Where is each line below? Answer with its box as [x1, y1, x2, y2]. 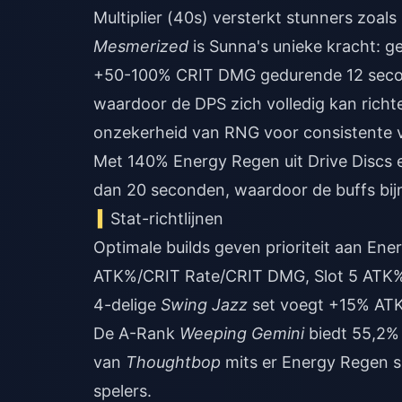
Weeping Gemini [179, 324, 304, 343]
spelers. [93, 381, 152, 400]
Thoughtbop [126, 353, 221, 371]
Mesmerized [93, 37, 188, 56]
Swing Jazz [161, 295, 248, 314]
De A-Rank [93, 324, 179, 343]
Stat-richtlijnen [110, 209, 224, 228]
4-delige [93, 295, 161, 314]
